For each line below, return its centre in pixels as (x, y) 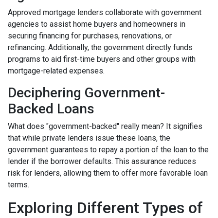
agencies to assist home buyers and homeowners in (97, 24)
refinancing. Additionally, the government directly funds (100, 48)
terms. (18, 185)
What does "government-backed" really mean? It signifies (105, 127)
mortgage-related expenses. (56, 71)
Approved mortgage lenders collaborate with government (105, 13)
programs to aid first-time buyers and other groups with (102, 59)
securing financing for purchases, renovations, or (90, 36)
